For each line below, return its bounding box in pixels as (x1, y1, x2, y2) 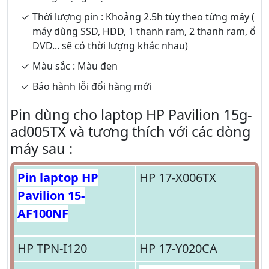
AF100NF (17, 205, 68, 222)
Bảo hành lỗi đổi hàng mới (32, 80, 151, 94)
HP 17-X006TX (139, 169, 216, 186)
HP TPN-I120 (17, 240, 87, 257)
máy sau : (10, 139, 73, 159)
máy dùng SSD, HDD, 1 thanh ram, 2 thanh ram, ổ (32, 25, 256, 38)
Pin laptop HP (17, 169, 98, 186)
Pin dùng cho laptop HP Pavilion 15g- (10, 105, 252, 125)
